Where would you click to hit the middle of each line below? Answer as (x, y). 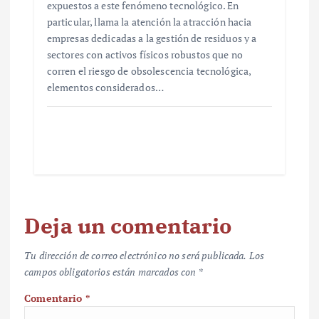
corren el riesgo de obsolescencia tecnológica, (149, 71)
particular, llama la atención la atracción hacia (149, 22)
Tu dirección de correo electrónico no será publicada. (136, 255)
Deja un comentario (128, 225)
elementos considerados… (105, 88)
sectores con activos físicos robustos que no (145, 55)
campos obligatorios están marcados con (111, 271)
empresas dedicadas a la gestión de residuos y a (152, 38)
